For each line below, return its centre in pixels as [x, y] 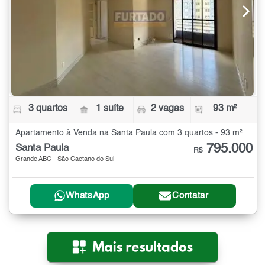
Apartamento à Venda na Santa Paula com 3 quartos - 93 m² [129, 133]
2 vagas [167, 109]
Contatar [190, 196]
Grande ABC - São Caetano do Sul [65, 159]
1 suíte [110, 109]
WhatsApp [88, 196]
